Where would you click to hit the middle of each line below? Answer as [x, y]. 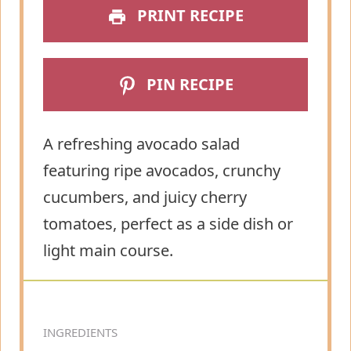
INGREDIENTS [80, 332]
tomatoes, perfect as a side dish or [168, 224]
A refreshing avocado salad [141, 144]
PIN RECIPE [188, 85]
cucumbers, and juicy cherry [145, 197]
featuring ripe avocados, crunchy [162, 171]
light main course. [108, 251]
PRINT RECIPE [188, 16]
